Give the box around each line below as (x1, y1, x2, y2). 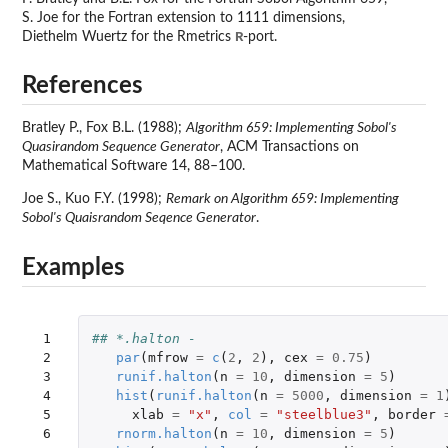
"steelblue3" (275, 406, 372, 422)
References (22, 74, 143, 99)
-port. (243, 29, 277, 44)
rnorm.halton (115, 425, 212, 441)
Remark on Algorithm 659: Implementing (166, 192, 399, 207)
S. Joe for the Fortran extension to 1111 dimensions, (22, 10, 345, 25)
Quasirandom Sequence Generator (22, 140, 220, 155)
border (387, 406, 436, 422)
